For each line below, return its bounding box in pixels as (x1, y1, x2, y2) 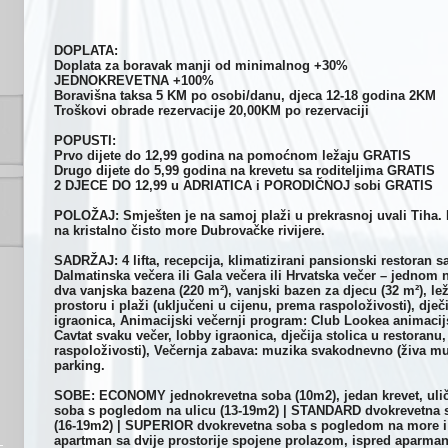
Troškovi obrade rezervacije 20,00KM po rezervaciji (54, 103, 369, 118)
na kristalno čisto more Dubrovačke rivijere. (54, 223, 325, 238)
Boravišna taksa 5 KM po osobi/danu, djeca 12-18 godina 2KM (54, 88, 436, 103)
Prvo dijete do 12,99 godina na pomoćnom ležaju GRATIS (54, 148, 411, 163)
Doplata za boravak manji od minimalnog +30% (54, 58, 348, 73)
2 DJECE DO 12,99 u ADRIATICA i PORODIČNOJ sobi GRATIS (54, 178, 433, 193)
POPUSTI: (54, 133, 116, 148)
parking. (54, 358, 105, 373)
